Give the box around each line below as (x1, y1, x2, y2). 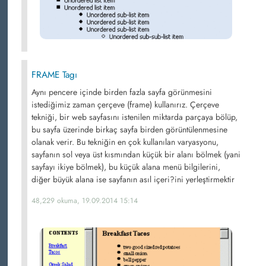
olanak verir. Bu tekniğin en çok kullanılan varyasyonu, (31, 136, 218, 148)
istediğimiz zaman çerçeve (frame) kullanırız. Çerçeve (31, 99, 219, 110)
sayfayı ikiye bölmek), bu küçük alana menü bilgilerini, (31, 161, 220, 173)
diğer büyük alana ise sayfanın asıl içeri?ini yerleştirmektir (31, 173, 235, 185)
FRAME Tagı (31, 68, 77, 81)
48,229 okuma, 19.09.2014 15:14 (31, 195, 138, 206)
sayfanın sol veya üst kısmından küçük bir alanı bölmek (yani (31, 148, 240, 160)
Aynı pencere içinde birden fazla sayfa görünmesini (31, 86, 212, 98)
